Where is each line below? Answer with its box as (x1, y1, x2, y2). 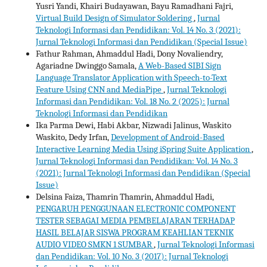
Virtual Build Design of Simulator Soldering (36, 12, 194, 23)
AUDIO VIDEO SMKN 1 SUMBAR (36, 238, 154, 250)
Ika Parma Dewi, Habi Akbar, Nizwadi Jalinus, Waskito (36, 119, 231, 131)
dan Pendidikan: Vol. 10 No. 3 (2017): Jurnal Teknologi (36, 250, 228, 262)
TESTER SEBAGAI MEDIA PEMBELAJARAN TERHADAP (36, 215, 235, 226)
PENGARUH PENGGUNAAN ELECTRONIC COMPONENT (36, 203, 235, 214)
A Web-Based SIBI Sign (138, 60, 221, 71)
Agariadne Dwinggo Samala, (36, 60, 138, 71)
